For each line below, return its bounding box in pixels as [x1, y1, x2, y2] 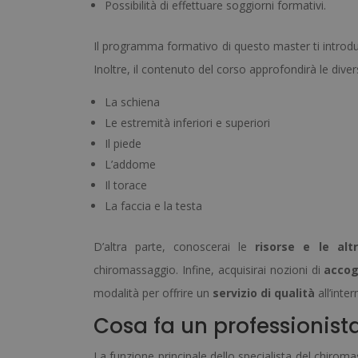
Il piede [105, 136, 141, 152]
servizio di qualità [213, 285, 315, 301]
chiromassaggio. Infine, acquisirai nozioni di [93, 262, 324, 278]
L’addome [105, 157, 156, 173]
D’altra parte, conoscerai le [93, 239, 256, 255]
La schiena [105, 94, 160, 110]
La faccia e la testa [105, 198, 202, 214]
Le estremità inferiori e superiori [105, 115, 270, 131]
